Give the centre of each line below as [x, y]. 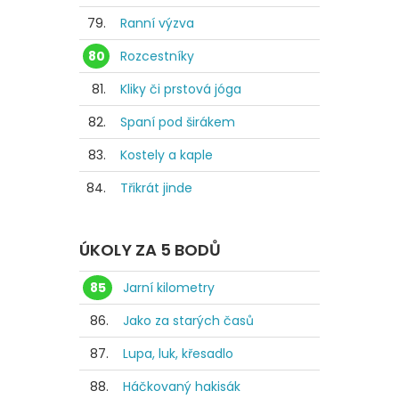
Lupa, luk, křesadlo [178, 354]
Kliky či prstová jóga [181, 90]
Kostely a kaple [167, 155]
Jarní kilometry [169, 288]
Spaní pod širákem [178, 122]
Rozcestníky [157, 57]
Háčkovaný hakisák [182, 387]
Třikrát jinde [156, 188]
